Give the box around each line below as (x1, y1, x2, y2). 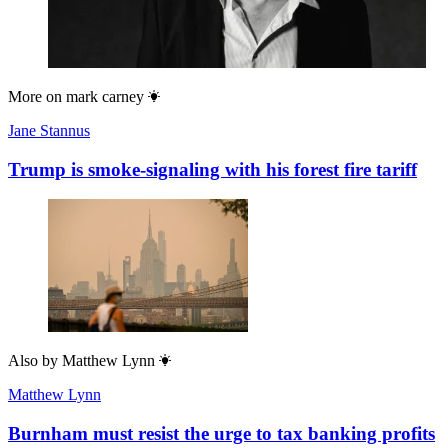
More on (8, 87, 62, 105)
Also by (8, 352, 58, 370)
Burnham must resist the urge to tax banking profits (8, 423, 435, 445)
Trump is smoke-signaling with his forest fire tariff (8, 158, 417, 180)
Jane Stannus (8, 121, 90, 139)
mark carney (66, 87, 144, 105)
